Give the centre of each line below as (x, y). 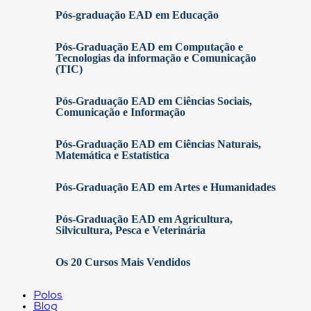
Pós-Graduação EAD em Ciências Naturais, (158, 144)
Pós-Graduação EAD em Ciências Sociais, (154, 101)
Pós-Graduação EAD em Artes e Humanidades (166, 187)
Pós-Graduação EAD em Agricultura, (144, 219)
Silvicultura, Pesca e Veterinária (131, 230)
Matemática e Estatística (112, 155)
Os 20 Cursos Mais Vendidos (123, 262)
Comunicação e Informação (120, 112)
